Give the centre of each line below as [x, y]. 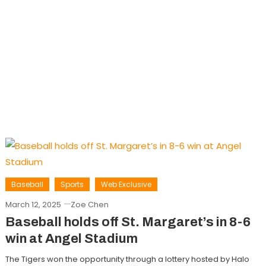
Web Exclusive [126, 185]
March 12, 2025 [33, 205]
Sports [72, 185]
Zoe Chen [89, 205]
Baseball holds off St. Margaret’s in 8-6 [128, 222]
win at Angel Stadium [71, 239]
